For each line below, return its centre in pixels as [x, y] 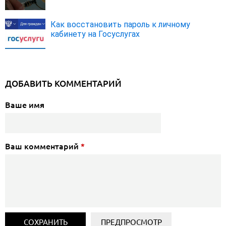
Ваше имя [25, 105]
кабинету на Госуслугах [95, 34]
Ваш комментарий [43, 147]
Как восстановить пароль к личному [120, 25]
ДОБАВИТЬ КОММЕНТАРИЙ [63, 84]
